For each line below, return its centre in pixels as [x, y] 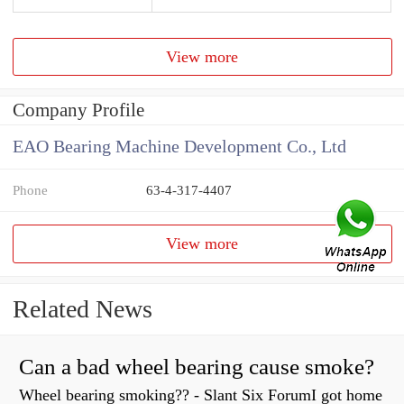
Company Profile [78, 110]
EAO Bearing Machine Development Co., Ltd [179, 147]
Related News [83, 309]
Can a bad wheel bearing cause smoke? [197, 367]
